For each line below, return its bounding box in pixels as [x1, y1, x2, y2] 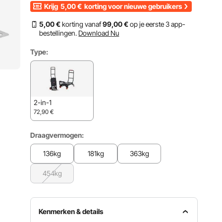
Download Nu [78, 29, 119, 37]
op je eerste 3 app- [128, 20, 186, 28]
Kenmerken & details [39, 207, 104, 216]
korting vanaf [60, 20, 103, 28]
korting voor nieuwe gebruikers [83, 2, 182, 10]
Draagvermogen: [30, 131, 84, 139]
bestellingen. [39, 29, 77, 37]
